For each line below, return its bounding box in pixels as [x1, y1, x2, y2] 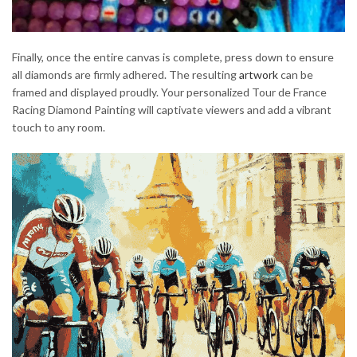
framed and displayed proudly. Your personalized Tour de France [12, 84, 327, 99]
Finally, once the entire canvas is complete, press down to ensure [12, 49, 334, 64]
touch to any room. [12, 120, 105, 134]
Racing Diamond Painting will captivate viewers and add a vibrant [12, 102, 331, 116]
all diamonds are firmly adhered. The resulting [12, 67, 239, 81]
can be [278, 67, 313, 81]
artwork [239, 67, 278, 81]
